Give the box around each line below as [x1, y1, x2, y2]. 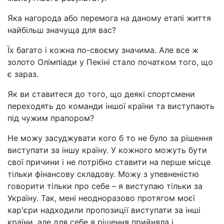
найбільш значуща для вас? [7, 25, 116, 35]
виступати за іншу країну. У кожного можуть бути [7, 145, 207, 155]
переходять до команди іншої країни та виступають [7, 101, 214, 111]
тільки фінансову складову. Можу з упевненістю [7, 169, 199, 179]
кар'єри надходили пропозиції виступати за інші [7, 205, 200, 215]
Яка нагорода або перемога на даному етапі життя [7, 13, 211, 23]
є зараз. [7, 69, 38, 79]
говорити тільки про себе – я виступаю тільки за [7, 181, 202, 191]
